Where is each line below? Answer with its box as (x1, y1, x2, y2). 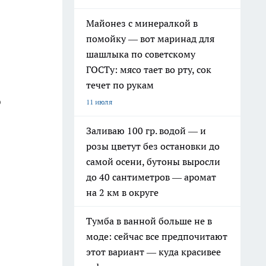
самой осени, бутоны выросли (86, 156, 220, 167)
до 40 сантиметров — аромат (86, 171, 216, 183)
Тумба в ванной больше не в (86, 215, 212, 227)
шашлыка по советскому (86, 48, 195, 60)
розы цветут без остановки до (86, 140, 220, 152)
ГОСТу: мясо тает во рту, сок (86, 64, 211, 75)
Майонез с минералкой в (86, 17, 198, 29)
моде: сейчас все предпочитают (86, 230, 227, 242)
